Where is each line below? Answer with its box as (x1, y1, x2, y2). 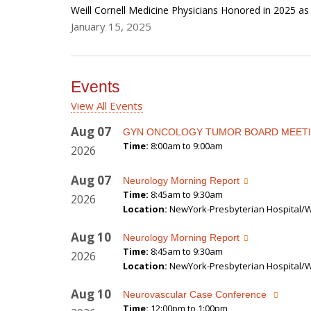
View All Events (71, 99, 143, 113)
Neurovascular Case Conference (123, 289, 269, 301)
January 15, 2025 (71, 19, 151, 34)
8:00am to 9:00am (151, 140, 223, 153)
